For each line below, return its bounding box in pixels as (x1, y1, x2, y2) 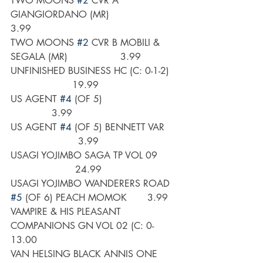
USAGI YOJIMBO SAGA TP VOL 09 (11, 149, 175, 162)
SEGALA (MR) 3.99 (11, 50, 141, 63)
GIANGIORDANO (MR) (11, 8, 171, 21)
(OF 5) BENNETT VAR (72, 121, 176, 134)
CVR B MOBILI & (89, 36, 163, 49)
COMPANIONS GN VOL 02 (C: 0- (11, 220, 171, 232)
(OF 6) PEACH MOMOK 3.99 (22, 191, 168, 204)
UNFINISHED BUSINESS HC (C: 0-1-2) (11, 65, 175, 77)
